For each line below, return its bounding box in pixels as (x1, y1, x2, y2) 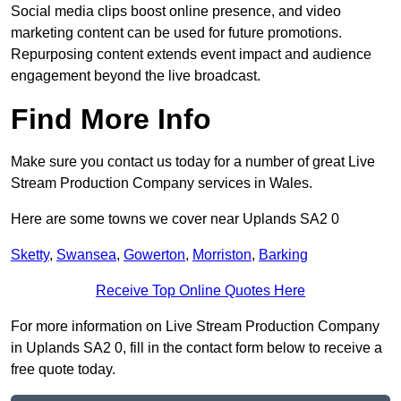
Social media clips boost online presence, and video (11, 4, 341, 20)
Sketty (11, 247, 49, 263)
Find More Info (11, 103, 211, 136)
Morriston (192, 247, 252, 263)
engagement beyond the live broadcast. (11, 68, 260, 84)
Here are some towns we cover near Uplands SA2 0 (11, 211, 339, 227)
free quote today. (11, 362, 115, 378)
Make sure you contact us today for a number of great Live (11, 154, 375, 170)
